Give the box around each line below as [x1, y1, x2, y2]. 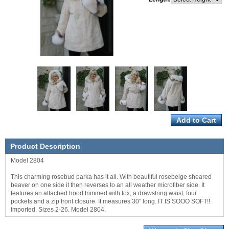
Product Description [10, 142, 80, 150]
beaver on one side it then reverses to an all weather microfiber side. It [11, 181, 204, 189]
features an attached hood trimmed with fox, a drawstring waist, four [11, 190, 197, 197]
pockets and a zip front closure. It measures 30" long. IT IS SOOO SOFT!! [11, 198, 210, 205]
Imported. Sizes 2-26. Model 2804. [11, 206, 106, 213]
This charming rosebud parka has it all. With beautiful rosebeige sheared [11, 173, 212, 180]
